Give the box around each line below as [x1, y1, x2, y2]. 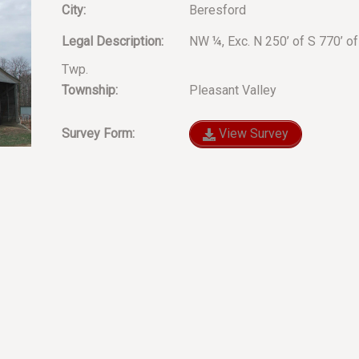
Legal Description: [61, 34, 163, 50]
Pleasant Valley [185, 83, 276, 99]
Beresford [185, 2, 246, 18]
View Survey [215, 125, 288, 141]
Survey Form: [61, 125, 135, 141]
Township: [61, 83, 118, 99]
